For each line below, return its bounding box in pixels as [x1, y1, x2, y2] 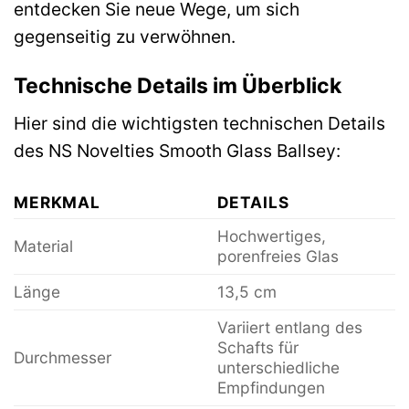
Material [14, 236, 73, 256]
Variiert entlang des [216, 318, 362, 337]
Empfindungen [216, 378, 325, 397]
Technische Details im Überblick [14, 72, 341, 99]
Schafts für [216, 338, 299, 357]
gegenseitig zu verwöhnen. [14, 25, 236, 47]
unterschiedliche [216, 358, 340, 377]
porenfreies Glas [216, 246, 339, 266]
